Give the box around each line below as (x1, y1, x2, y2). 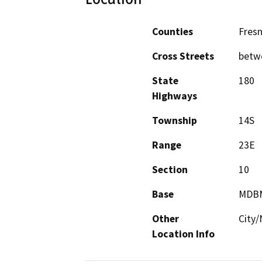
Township (152, 114, 197, 127)
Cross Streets (152, 50, 214, 63)
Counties (152, 25, 193, 39)
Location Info (152, 227, 215, 241)
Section (152, 163, 188, 177)
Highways (152, 89, 197, 103)
